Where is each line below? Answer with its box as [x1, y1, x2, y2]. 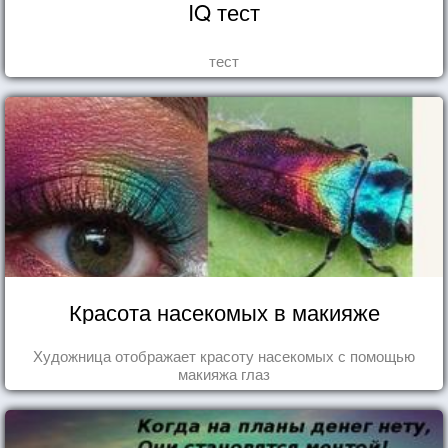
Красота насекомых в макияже [68, 295, 380, 327]
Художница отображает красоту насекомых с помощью [33, 344, 415, 366]
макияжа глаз [178, 362, 270, 384]
